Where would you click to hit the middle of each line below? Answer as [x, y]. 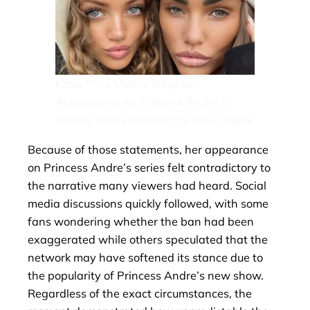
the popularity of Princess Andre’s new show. [146, 275]
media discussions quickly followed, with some [148, 203]
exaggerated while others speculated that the [148, 239]
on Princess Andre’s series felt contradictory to [149, 167]
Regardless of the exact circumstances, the [140, 293]
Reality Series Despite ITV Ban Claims [154, 120]
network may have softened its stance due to [145, 257]
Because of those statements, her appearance [148, 149]
